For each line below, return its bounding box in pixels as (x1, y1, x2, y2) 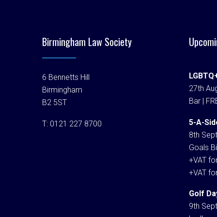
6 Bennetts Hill (42, 73, 90, 82)
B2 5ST (42, 98, 67, 108)
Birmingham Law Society (42, 34, 132, 49)
